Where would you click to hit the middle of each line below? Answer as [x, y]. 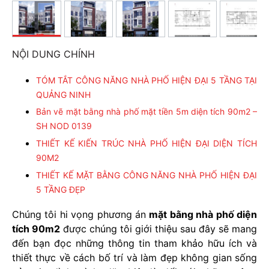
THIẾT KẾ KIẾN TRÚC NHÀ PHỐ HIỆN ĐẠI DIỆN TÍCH [147, 144]
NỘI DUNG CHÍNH [53, 54]
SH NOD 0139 [64, 126]
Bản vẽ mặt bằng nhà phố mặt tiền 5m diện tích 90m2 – [147, 112]
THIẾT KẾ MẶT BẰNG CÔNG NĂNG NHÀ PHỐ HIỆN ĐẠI [147, 175]
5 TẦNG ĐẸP [61, 189]
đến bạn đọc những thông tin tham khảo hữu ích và [134, 243]
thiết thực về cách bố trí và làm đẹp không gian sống [134, 258]
